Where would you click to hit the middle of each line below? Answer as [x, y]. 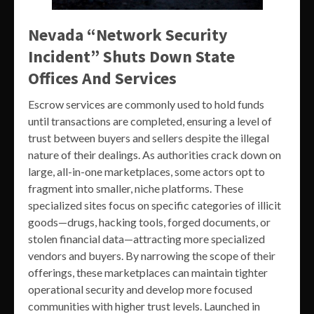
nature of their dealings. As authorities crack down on [155, 155]
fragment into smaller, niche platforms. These [136, 189]
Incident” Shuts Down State [131, 57]
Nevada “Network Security [128, 35]
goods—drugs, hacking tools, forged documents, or [149, 222]
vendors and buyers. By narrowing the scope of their [152, 256]
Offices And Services [102, 78]
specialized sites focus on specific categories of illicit [155, 205]
